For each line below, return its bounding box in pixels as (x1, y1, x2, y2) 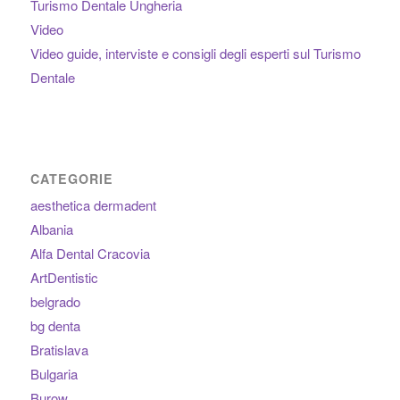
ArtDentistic (29, 267, 98, 287)
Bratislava (29, 339, 88, 359)
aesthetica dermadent (29, 195, 156, 214)
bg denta (29, 315, 80, 335)
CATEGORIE (29, 169, 113, 187)
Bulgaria (29, 363, 78, 383)
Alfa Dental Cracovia (29, 243, 150, 262)
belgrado (29, 291, 80, 311)
